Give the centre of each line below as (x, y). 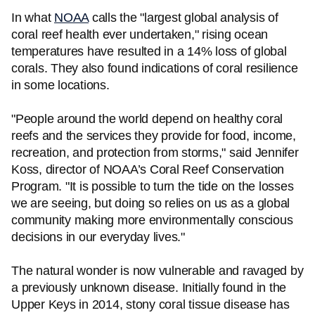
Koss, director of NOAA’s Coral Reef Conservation (148, 169)
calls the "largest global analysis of (184, 18)
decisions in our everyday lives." (98, 237)
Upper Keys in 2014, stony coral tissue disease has (150, 304)
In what (33, 18)
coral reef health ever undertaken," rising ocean (140, 34)
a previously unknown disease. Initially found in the (149, 288)
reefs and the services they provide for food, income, (154, 136)
